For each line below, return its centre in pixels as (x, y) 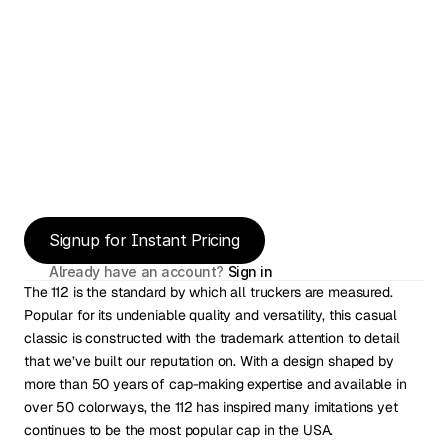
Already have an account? (138, 271)
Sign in (250, 271)
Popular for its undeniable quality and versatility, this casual (211, 315)
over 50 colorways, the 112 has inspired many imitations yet (211, 407)
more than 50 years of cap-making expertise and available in (215, 384)
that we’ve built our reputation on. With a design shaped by (209, 361)
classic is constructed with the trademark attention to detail (212, 338)
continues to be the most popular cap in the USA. (179, 430)
